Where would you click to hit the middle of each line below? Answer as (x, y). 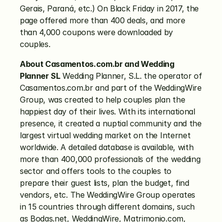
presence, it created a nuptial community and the (111, 123)
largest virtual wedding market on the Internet (105, 135)
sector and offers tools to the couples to (96, 171)
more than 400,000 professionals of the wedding (110, 159)
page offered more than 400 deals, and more (103, 20)
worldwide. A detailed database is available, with (107, 147)
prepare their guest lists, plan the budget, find (105, 183)
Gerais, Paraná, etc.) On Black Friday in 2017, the (109, 8)
